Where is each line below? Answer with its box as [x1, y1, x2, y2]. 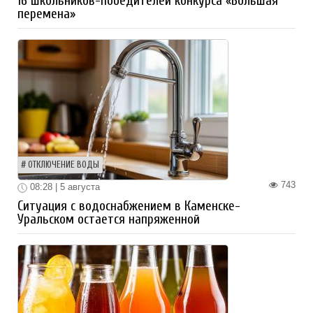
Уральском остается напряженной [17, 211, 200, 227]
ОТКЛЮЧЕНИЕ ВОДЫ [28, 160, 99, 170]
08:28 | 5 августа [27, 182, 100, 193]
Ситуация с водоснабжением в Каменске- [17, 198, 240, 214]
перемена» [17, 6, 75, 22]
